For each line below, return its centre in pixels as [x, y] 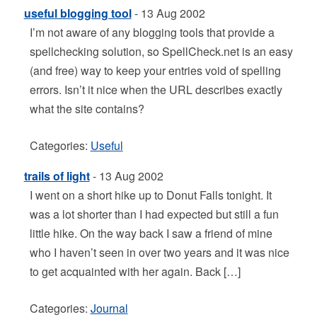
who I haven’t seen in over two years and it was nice [159, 252]
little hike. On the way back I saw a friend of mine [151, 233]
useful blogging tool [77, 13]
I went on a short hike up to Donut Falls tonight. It [150, 195]
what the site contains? [87, 109]
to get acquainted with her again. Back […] [135, 271]
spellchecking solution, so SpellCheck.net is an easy [161, 51]
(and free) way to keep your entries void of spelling [155, 70]
